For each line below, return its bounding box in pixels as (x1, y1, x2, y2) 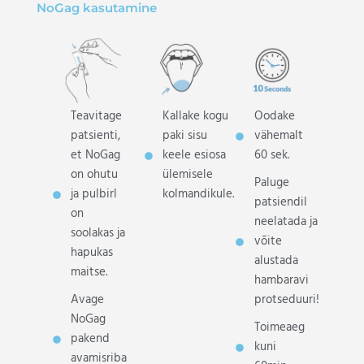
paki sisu (162, 126, 208, 145)
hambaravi (253, 271, 309, 290)
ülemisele (162, 165, 214, 184)
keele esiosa (162, 145, 227, 165)
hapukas (71, 243, 114, 262)
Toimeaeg (253, 318, 305, 337)
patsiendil (253, 193, 307, 212)
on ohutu (71, 165, 119, 184)
